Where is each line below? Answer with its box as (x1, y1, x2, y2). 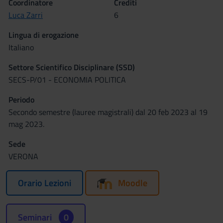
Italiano (8, 41, 34, 53)
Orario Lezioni (18, 176, 71, 190)
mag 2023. (8, 118, 44, 130)
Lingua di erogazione (8, 29, 79, 41)
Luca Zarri (8, 9, 43, 21)
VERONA (8, 150, 38, 162)
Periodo (8, 94, 34, 106)
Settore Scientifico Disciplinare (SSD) (8, 61, 135, 73)
